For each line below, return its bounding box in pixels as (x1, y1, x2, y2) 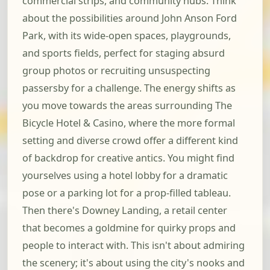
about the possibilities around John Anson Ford (22, 11, 237, 25)
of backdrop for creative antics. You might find (22, 151, 234, 165)
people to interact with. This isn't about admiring (22, 239, 245, 253)
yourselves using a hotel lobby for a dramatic (22, 169, 228, 183)
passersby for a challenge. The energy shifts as (22, 81, 236, 95)
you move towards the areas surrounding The (22, 99, 232, 113)
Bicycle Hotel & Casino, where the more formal (22, 116, 235, 130)
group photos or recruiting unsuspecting (22, 64, 210, 78)
